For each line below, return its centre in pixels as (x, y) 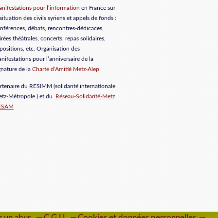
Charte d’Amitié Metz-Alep (65, 69)
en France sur (97, 8)
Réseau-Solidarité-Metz (85, 96)
